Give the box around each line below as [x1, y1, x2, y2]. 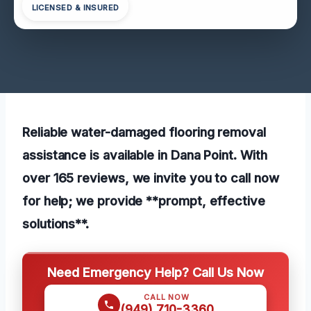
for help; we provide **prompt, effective [22, 192, 265, 208]
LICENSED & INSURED [31, 3, 119, 13]
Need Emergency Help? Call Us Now [47, 264, 264, 280]
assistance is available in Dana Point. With [22, 146, 267, 162]
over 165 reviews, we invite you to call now [22, 169, 279, 185]
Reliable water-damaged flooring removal [22, 124, 266, 140]
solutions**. [22, 215, 90, 231]
